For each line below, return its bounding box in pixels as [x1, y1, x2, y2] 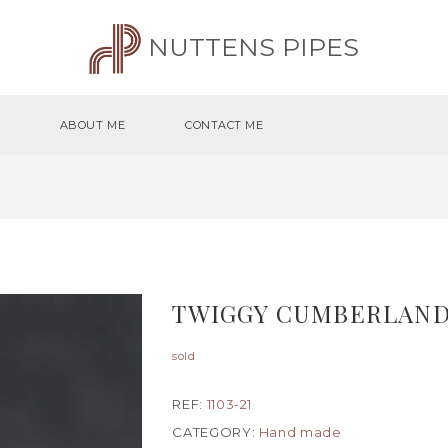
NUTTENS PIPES [140, 32, 359, 62]
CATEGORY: [172, 424, 259, 440]
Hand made [258, 424, 342, 440]
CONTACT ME [185, 118, 264, 132]
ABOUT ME [59, 118, 126, 132]
